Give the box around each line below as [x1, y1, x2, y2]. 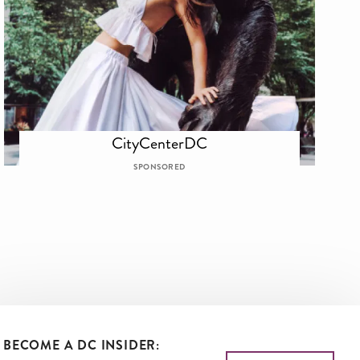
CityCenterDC [112, 131, 208, 154]
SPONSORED [133, 161, 186, 173]
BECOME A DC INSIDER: [3, 335, 160, 354]
